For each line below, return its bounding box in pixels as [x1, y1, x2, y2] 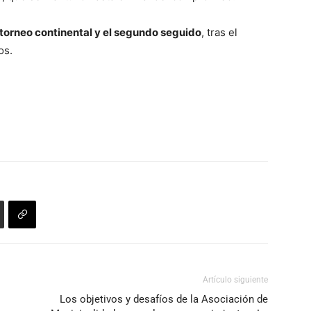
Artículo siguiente [203, 275, 268, 285]
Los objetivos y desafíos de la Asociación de [60, 293, 268, 306]
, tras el [201, 26, 237, 40]
